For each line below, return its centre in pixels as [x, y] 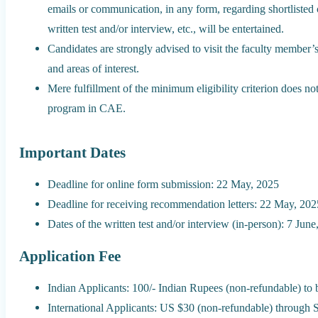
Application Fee [70, 257]
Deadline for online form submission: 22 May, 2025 [164, 185]
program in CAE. [87, 109]
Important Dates [73, 152]
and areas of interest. [94, 69]
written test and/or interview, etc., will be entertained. [166, 29]
